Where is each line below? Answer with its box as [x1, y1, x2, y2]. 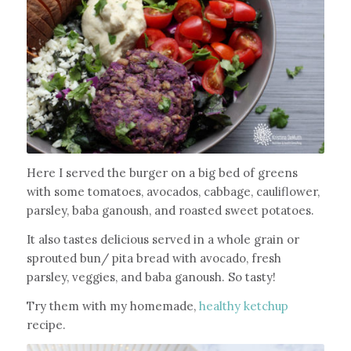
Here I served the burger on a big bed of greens [26, 165, 298, 181]
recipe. [26, 317, 69, 332]
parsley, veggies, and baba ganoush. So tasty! [26, 269, 279, 284]
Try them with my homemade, [26, 298, 199, 313]
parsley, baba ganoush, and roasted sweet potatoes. [26, 203, 317, 219]
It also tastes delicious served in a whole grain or [26, 231, 299, 247]
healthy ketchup [198, 298, 288, 313]
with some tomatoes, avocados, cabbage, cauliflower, [26, 184, 320, 200]
